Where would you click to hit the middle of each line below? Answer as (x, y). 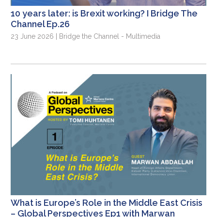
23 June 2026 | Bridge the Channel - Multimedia (86, 37)
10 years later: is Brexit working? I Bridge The (104, 14)
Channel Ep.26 (40, 24)
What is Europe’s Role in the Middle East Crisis (107, 203)
